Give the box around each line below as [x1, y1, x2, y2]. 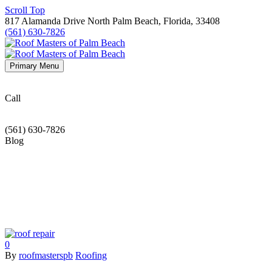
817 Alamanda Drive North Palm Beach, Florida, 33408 [5, 16, 220, 26]
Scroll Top [5, 5, 45, 15]
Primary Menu [10, 61, 59, 70]
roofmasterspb [19, 250, 73, 260]
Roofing [75, 250, 107, 260]
